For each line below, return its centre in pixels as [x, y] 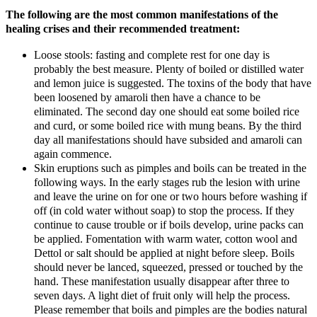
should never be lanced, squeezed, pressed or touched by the [168, 267]
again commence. [73, 154]
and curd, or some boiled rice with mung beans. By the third [168, 126]
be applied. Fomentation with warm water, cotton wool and [166, 239]
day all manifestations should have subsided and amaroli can [168, 140]
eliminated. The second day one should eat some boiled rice [167, 111]
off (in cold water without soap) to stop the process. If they [164, 211]
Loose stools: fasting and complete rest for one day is [152, 55]
